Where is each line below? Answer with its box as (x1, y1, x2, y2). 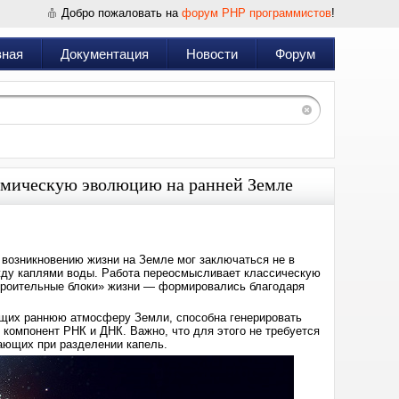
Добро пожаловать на (61, 6, 182, 20)
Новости (186, 46, 238, 61)
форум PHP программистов (182, 6, 331, 20)
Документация (61, 46, 149, 61)
